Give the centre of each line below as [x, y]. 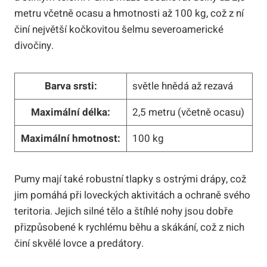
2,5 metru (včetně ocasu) [188, 112]
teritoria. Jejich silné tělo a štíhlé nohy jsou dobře [124, 211]
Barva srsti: [71, 86]
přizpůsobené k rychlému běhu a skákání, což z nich [129, 227]
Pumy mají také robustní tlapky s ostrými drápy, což [130, 179]
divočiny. [34, 45]
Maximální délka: [71, 112]
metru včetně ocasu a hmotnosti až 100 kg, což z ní [129, 13]
